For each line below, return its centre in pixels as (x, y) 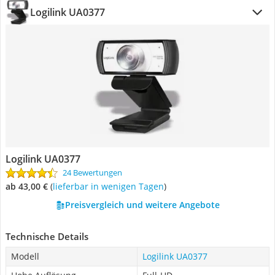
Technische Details (47, 236)
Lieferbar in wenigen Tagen (110, 186)
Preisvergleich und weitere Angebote (142, 205)
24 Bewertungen (92, 172)
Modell (25, 256)
